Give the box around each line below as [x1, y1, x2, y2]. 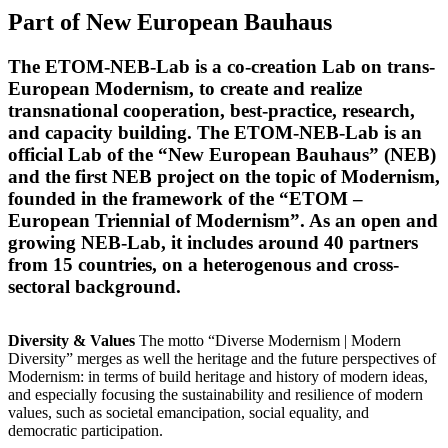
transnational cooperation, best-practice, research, [8, 99, 415, 121]
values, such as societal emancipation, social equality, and [8, 404, 369, 422]
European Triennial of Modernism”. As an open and [8, 209, 438, 231]
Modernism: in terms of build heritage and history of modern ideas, [8, 368, 428, 386]
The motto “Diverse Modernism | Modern [139, 332, 401, 350]
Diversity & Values [8, 332, 139, 350]
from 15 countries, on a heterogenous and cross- [8, 253, 399, 275]
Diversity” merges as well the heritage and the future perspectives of [8, 350, 436, 368]
